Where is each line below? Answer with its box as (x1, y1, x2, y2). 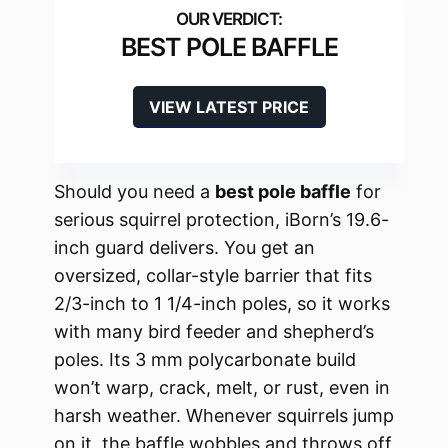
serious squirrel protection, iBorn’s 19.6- (54, 208, 389, 230)
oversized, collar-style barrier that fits (54, 264, 372, 286)
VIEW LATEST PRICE (149, 96, 309, 117)
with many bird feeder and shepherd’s (54, 320, 374, 342)
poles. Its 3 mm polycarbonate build (54, 348, 356, 370)
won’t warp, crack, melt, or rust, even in (54, 376, 390, 398)
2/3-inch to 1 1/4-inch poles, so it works (54, 292, 390, 314)
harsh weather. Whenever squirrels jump (54, 404, 394, 426)
